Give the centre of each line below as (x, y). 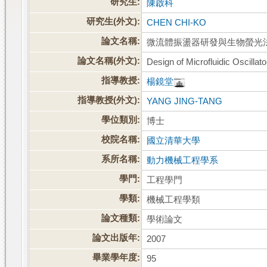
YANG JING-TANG (185, 102)
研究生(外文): (114, 22)
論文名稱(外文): (109, 61)
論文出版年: (117, 238)
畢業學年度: (117, 258)
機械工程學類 (174, 200)
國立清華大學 (174, 141)
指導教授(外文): (109, 100)
